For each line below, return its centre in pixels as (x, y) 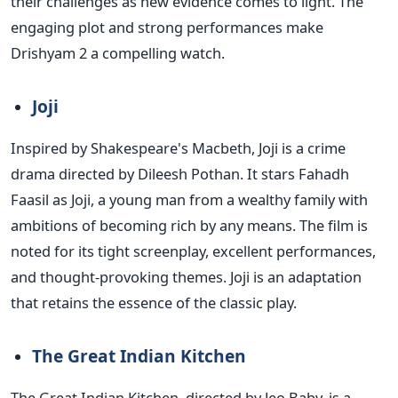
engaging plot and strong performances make (167, 28)
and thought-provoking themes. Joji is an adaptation (186, 277)
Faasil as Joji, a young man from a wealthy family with (189, 200)
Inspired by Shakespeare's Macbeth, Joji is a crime (178, 148)
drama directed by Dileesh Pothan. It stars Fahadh (180, 174)
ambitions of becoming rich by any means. (155, 226)
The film (328, 226)
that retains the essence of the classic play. (154, 303)
